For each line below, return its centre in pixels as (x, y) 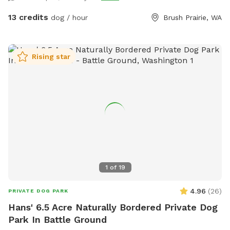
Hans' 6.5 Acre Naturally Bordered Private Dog (113, 207)
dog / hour (68, 17)
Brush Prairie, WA (193, 17)
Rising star (51, 56)
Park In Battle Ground (57, 219)
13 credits (28, 17)
